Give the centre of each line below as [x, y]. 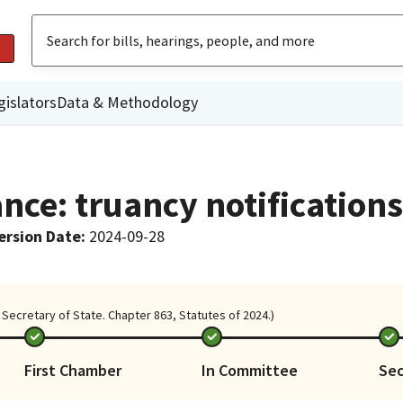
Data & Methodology [127, 102]
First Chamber [72, 370]
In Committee [249, 370]
